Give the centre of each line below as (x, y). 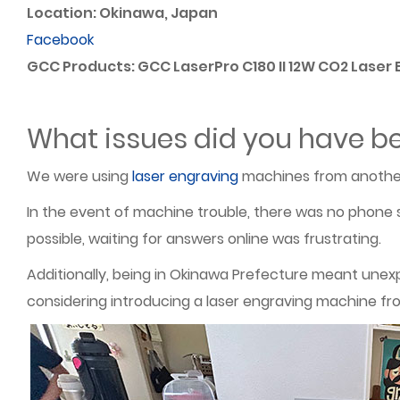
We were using (79, 176)
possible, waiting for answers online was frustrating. (204, 239)
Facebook (60, 40)
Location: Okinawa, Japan (122, 13)
